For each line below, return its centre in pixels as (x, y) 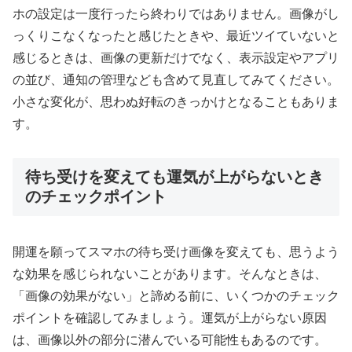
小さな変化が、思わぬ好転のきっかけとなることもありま (176, 102)
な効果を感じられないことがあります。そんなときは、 (170, 274)
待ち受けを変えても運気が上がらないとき (174, 177)
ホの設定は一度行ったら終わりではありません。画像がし (176, 14)
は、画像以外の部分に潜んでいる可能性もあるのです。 (170, 340)
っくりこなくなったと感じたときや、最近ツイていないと (176, 36)
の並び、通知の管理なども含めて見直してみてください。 (176, 80)
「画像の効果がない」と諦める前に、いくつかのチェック (176, 296)
